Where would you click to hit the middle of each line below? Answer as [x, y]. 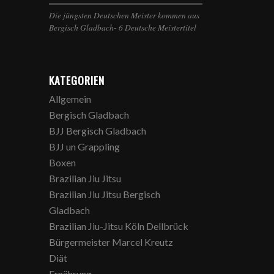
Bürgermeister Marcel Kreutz [111, 242]
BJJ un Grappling [85, 146]
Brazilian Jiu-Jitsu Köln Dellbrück [119, 226]
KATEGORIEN [77, 80]
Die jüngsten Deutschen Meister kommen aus [124, 15]
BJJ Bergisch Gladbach [98, 131]
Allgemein [70, 99]
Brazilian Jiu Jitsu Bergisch [105, 194]
